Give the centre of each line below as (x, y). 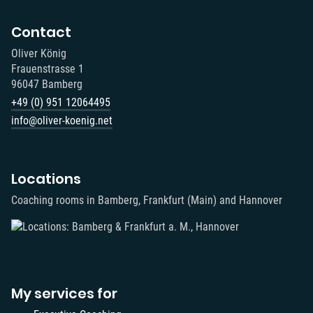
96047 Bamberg (47, 84)
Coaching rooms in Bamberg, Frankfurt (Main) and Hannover (147, 200)
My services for (64, 293)
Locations (46, 179)
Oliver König (39, 53)
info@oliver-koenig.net (62, 120)
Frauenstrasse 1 (48, 68)
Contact (41, 32)
